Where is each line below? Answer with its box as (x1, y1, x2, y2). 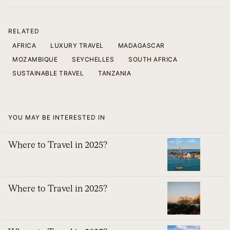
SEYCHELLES (72, 55, 114, 64)
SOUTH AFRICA (128, 55, 177, 64)
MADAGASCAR (118, 42, 165, 50)
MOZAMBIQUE (12, 55, 57, 64)
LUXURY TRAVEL (50, 42, 104, 50)
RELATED (8, 27, 40, 35)
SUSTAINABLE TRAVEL (12, 69, 84, 78)
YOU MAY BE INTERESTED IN (8, 113, 105, 122)
